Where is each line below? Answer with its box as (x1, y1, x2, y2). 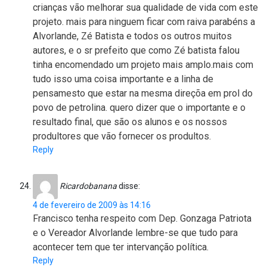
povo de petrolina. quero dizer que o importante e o (33, 102, 246, 114)
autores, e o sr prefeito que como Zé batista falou (33, 45, 240, 57)
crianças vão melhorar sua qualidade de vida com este (33, 2, 258, 14)
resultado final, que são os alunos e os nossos (33, 116, 227, 128)
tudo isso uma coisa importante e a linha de (33, 73, 213, 85)
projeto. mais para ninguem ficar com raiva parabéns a (33, 16, 255, 28)
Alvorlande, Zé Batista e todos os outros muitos (33, 30, 232, 42)
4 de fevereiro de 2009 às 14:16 (33, 200, 151, 210)
